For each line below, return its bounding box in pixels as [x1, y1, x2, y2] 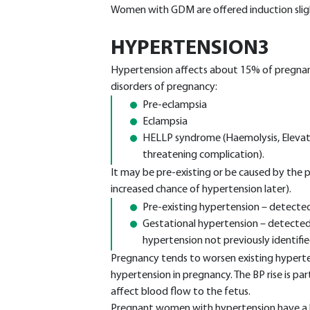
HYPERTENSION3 [111, 38, 270, 60]
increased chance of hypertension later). [111, 184, 291, 195]
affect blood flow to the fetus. [111, 286, 250, 298]
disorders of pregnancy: [111, 82, 217, 93]
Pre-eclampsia [143, 100, 207, 111]
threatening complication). [143, 149, 264, 161]
